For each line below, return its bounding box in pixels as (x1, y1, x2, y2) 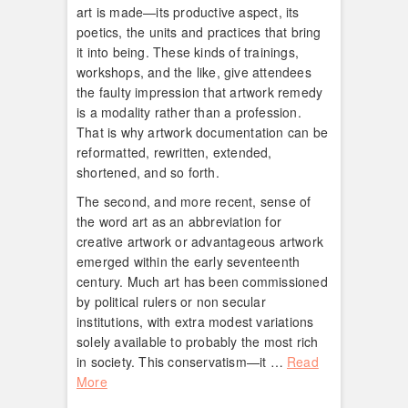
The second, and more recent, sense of (76, 191, 311, 210)
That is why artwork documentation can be (76, 122, 328, 141)
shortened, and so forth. (76, 162, 219, 181)
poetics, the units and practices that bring (76, 22, 321, 41)
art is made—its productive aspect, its (76, 2, 300, 21)
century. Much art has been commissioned (76, 271, 328, 291)
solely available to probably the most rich (76, 331, 319, 351)
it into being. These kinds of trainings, (76, 42, 299, 61)
